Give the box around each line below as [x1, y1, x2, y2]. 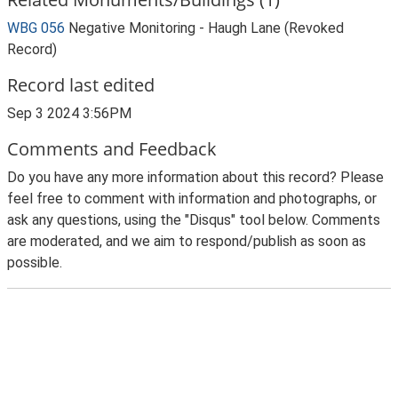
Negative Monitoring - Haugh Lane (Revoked [68, 20, 344, 36]
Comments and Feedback [7, 137, 217, 161]
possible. [7, 254, 62, 271]
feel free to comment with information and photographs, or [7, 190, 377, 207]
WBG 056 [7, 20, 65, 36]
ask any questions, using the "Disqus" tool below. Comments [7, 211, 380, 228]
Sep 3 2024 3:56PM [7, 105, 131, 122]
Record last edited [7, 73, 155, 97]
